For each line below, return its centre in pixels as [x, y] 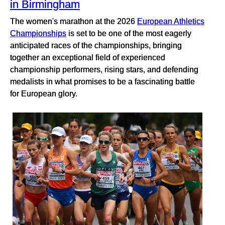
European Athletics [171, 21]
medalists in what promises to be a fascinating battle [102, 81]
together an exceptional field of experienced [88, 57]
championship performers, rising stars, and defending [104, 69]
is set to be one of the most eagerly [129, 33]
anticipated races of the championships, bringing [96, 45]
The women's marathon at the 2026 [74, 21]
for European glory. [44, 93]
